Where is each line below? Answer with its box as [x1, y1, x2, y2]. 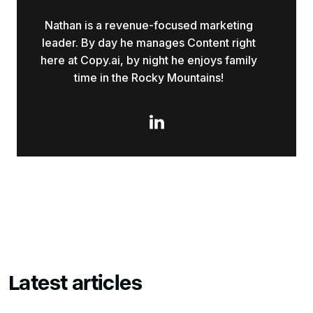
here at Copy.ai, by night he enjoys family [41, 53, 257, 67]
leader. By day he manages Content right [42, 36, 256, 50]
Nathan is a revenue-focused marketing [45, 18, 253, 32]
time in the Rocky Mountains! [74, 71, 224, 85]
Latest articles [8, 269, 142, 294]
